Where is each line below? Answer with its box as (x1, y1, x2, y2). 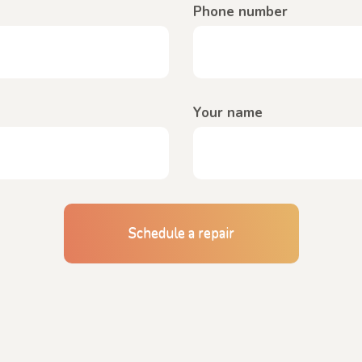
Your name (193, 103, 263, 122)
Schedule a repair (128, 223, 234, 242)
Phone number (193, 2, 288, 21)
